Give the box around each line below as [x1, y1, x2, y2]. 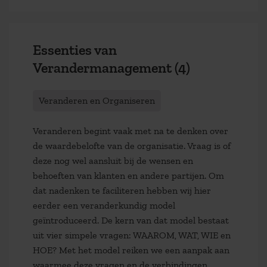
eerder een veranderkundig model [33, 199, 175, 211]
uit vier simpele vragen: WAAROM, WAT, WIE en [33, 229, 231, 241]
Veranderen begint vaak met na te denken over [33, 125, 228, 136]
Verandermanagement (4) [33, 59, 190, 77]
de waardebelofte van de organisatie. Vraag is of [33, 139, 231, 151]
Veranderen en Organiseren [39, 94, 155, 106]
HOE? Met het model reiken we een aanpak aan [33, 244, 229, 256]
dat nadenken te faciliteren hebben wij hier [33, 184, 211, 196]
